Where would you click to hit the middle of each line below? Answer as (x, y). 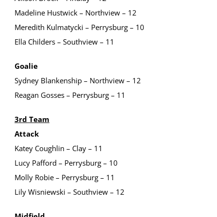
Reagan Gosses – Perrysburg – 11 (70, 95)
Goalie (26, 66)
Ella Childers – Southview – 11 (64, 42)
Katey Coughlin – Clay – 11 (59, 148)
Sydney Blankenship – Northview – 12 (78, 80)
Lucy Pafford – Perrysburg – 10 (66, 163)
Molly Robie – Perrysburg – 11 (65, 177)
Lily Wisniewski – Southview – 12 (70, 192)
